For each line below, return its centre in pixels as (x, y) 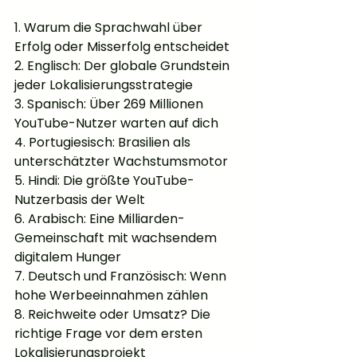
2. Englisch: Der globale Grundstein (124, 66)
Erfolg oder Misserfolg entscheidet (122, 47)
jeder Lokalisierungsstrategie (104, 85)
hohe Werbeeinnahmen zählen (111, 295)
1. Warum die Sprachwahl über (110, 27)
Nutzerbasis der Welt (80, 200)
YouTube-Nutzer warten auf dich (116, 123)
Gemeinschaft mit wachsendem (117, 238)
